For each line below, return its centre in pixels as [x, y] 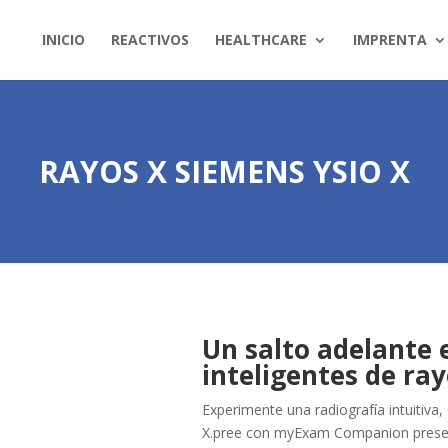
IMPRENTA [389, 39]
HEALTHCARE [260, 39]
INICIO [63, 39]
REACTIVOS [149, 39]
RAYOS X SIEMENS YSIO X [224, 171]
